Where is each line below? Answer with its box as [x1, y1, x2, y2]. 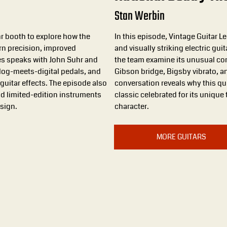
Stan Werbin [114, 6, 165, 26]
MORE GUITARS [156, 132, 206, 142]
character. [114, 101, 149, 112]
